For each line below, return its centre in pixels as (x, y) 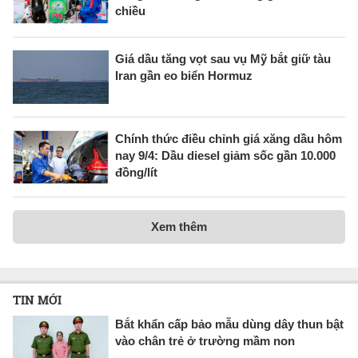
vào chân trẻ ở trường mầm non (205, 341)
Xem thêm (179, 227)
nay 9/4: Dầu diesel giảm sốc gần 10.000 (225, 155)
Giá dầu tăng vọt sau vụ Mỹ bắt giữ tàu (223, 58)
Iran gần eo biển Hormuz (184, 75)
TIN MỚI (37, 300)
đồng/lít (136, 172)
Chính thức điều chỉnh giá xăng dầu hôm (229, 138)
